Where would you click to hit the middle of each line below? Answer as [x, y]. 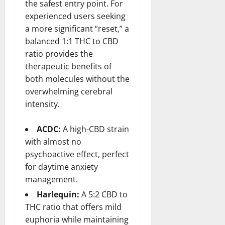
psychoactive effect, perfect [77, 154]
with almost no [53, 142]
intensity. [42, 104]
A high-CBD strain [95, 129]
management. [51, 180]
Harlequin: [58, 195]
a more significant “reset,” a [77, 29]
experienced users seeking [75, 16]
